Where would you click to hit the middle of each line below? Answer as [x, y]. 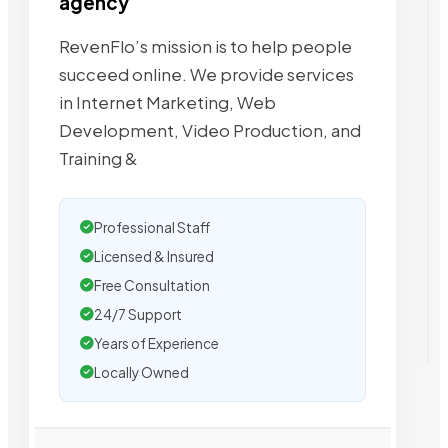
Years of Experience [156, 343]
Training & [98, 158]
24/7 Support [138, 314]
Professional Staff [152, 227]
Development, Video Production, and [210, 130]
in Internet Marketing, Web [167, 102]
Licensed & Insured [154, 256]
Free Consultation [152, 285]
